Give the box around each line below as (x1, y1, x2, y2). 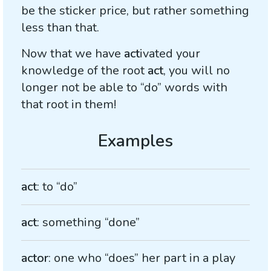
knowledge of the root (21, 62, 148, 79)
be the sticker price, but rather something (21, 2, 249, 19)
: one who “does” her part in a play (48, 250, 235, 266)
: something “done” (37, 214, 140, 230)
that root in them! (21, 96, 116, 113)
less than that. (21, 19, 99, 36)
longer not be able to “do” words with (21, 79, 227, 96)
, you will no (163, 62, 230, 79)
